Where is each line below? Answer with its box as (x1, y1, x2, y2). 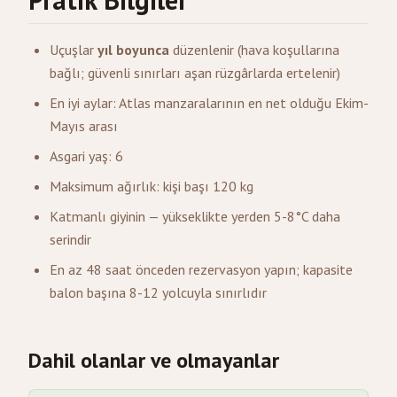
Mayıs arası (50, 117, 118, 135)
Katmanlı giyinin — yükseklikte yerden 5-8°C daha (50, 207, 340, 225)
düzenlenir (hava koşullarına (169, 41, 339, 58)
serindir (50, 230, 91, 248)
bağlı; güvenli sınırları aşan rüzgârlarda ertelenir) (50, 64, 340, 82)
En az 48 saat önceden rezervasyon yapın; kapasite (50, 261, 353, 278)
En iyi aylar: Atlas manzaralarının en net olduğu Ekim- (50, 94, 369, 112)
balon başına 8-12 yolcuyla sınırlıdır (50, 284, 267, 301)
